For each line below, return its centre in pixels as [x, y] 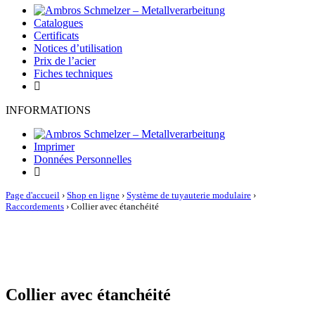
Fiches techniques [73, 73]
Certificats [56, 36]
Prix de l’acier [65, 61]
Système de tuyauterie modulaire [189, 195]
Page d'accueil [33, 195]
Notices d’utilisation [78, 48]
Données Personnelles [83, 159]
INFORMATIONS [48, 110]
